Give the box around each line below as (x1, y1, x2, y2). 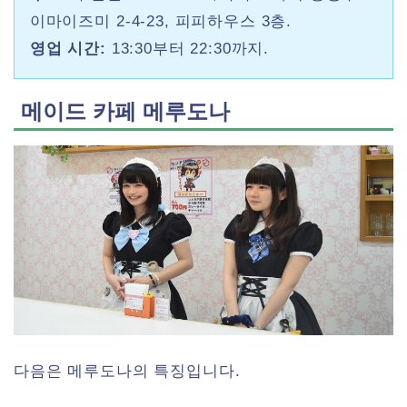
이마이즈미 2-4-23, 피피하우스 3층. (29, 13, 293, 31)
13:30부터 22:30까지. (105, 40, 270, 58)
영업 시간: (29, 40, 106, 58)
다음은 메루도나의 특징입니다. (14, 362, 241, 381)
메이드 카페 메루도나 (21, 99, 230, 124)
